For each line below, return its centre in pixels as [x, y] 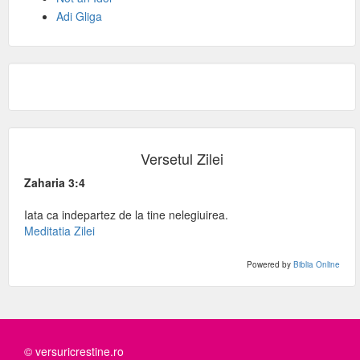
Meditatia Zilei [59, 231]
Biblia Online [317, 264]
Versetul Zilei [182, 158]
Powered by [270, 264]
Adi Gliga [79, 16]
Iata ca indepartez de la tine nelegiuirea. [126, 215]
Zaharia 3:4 [55, 182]
